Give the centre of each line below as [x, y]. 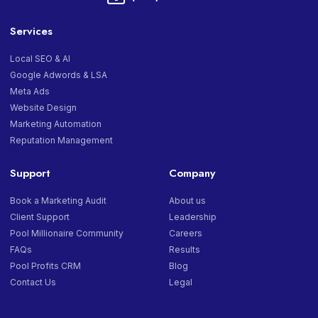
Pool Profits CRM [45, 266]
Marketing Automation [56, 124]
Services [31, 32]
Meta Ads [30, 92]
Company [192, 174]
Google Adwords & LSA [59, 75]
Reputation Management [61, 141]
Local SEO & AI [40, 59]
